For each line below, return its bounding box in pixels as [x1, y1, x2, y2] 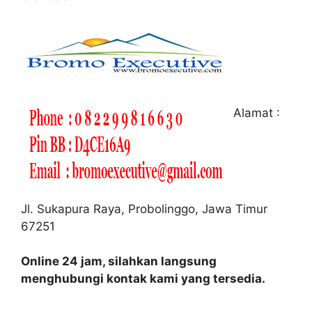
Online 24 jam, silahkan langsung [21, 253, 217, 268]
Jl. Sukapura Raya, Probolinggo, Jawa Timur [21, 201, 267, 216]
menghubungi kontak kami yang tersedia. [21, 271, 265, 286]
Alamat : [230, 105, 280, 120]
